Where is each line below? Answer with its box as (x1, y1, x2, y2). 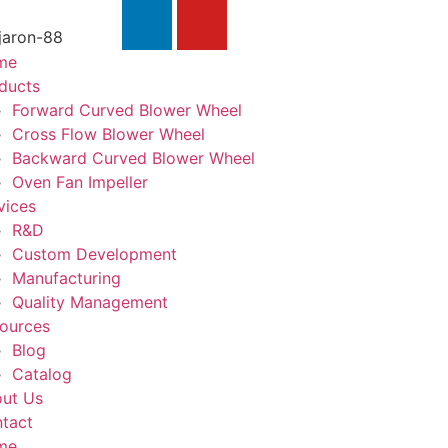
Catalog (11, 364, 72, 384)
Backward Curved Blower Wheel (11, 148, 255, 168)
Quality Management (11, 292, 168, 312)
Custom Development (11, 244, 177, 264)
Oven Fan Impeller (11, 172, 148, 192)
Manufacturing (11, 268, 121, 288)
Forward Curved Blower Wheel (11, 100, 242, 120)
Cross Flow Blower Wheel (11, 124, 205, 144)
